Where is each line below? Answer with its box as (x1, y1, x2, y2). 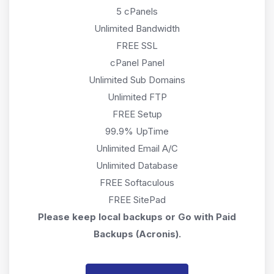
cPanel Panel (109, 56, 165, 68)
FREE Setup (112, 108, 162, 120)
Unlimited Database (96, 159, 178, 171)
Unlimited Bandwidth (94, 22, 180, 34)
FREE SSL (116, 39, 158, 51)
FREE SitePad (108, 193, 166, 206)
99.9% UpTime (105, 125, 169, 137)
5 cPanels (116, 5, 158, 17)
